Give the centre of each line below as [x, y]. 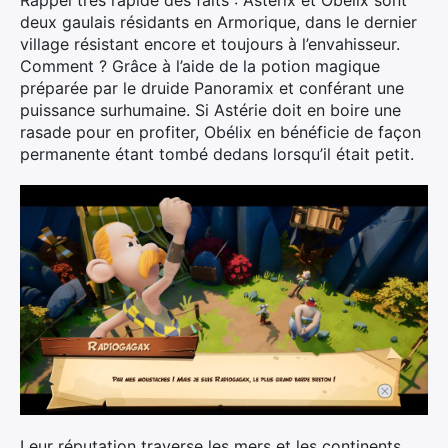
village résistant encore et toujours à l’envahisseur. [210, 44]
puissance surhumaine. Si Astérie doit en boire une [210, 110]
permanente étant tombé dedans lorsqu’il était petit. [217, 154]
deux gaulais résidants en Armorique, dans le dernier [218, 22]
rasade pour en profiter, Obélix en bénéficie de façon [220, 132]
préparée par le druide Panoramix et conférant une [212, 88]
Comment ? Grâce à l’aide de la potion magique [200, 66]
